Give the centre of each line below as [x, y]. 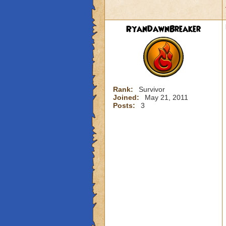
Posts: [125, 105]
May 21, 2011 [166, 97]
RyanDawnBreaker [163, 29]
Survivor [152, 89]
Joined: [127, 97]
